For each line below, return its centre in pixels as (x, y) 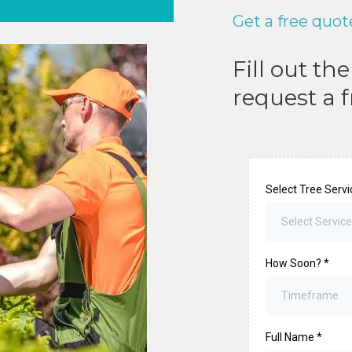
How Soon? (294, 263)
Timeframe (310, 295)
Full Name (291, 337)
